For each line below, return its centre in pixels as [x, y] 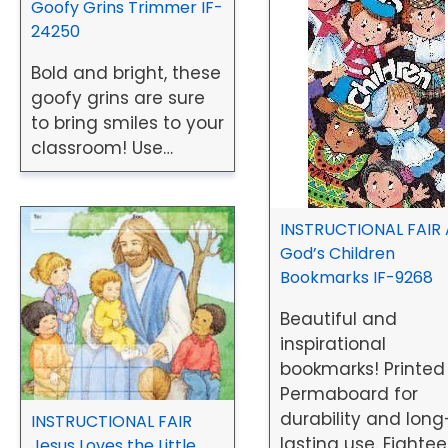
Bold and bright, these [126, 72]
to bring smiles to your [127, 122]
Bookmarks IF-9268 [357, 278]
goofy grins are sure [118, 97]
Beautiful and [339, 319]
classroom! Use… [102, 147]
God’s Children [338, 254]
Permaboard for [349, 394]
